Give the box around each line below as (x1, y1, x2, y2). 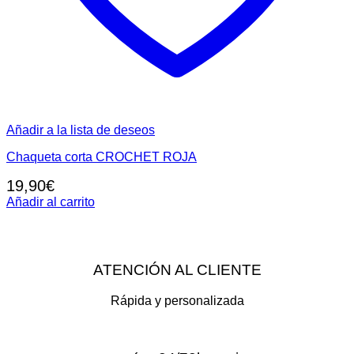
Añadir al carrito (6, 194, 95, 209)
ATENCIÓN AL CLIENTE (92, 262, 262, 279)
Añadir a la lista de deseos (6, 122, 155, 137)
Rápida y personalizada (110, 294, 244, 308)
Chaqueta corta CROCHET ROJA (6, 149, 197, 164)
